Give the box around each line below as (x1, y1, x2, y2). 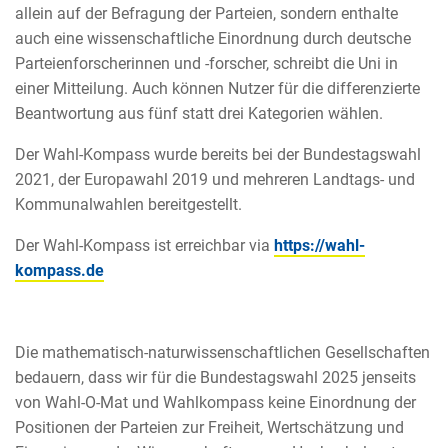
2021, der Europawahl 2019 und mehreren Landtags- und (15, 169, 415, 189)
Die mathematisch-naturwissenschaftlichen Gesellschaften (15, 342, 430, 362)
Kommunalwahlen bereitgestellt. (15, 194, 242, 214)
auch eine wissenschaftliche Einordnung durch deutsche (15, 28, 411, 48)
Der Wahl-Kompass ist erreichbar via (15, 235, 274, 255)
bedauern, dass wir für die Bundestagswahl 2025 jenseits (15, 367, 416, 387)
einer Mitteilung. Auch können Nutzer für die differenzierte (15, 78, 420, 98)
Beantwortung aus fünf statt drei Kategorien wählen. (15, 103, 383, 123)
